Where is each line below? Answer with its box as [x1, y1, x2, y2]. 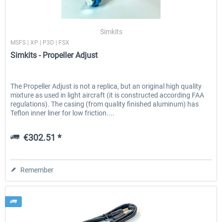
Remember [20, 166, 54, 174]
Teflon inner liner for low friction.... [10, 109, 115, 117]
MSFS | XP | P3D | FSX [10, 39, 70, 46]
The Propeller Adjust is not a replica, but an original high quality [10, 82, 202, 90]
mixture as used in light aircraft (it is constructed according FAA [10, 91, 205, 99]
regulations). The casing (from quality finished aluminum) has [10, 100, 199, 108]
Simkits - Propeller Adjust [10, 50, 98, 60]
